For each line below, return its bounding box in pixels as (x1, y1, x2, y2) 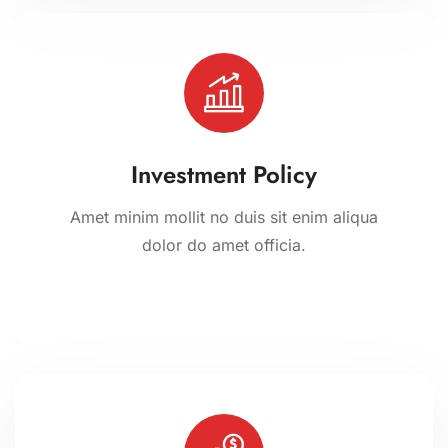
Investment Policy (131, 156, 317, 192)
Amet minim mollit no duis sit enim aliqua (70, 206, 378, 227)
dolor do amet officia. (142, 234, 306, 255)
